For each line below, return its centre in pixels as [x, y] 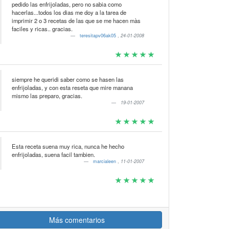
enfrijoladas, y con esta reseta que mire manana [50, 87]
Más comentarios [77, 220]
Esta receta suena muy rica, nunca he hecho [68, 146]
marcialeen [106, 161]
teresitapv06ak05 [99, 36]
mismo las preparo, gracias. [47, 96]
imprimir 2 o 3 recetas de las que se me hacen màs [76, 20]
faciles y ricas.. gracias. [42, 29]
